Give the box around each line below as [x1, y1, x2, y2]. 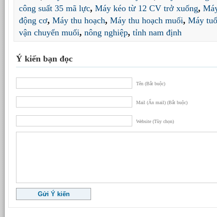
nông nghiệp [84, 27, 128, 37]
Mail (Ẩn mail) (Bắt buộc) [136, 99, 187, 105]
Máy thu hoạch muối [110, 15, 183, 25]
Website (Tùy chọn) [136, 118, 174, 124]
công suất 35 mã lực [19, 3, 90, 13]
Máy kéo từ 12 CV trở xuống [95, 3, 198, 13]
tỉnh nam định [133, 27, 182, 37]
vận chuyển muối [19, 27, 79, 37]
